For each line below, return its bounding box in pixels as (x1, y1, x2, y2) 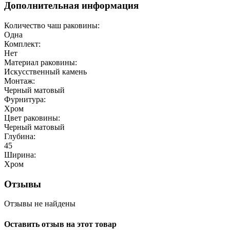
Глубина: (4, 132, 35, 141)
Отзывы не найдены (4, 199, 75, 208)
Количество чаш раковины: (4, 21, 100, 30)
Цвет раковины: (4, 113, 60, 123)
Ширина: (4, 150, 36, 160)
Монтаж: (4, 76, 35, 86)
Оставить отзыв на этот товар (4, 219, 117, 228)
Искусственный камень (4, 67, 87, 76)
